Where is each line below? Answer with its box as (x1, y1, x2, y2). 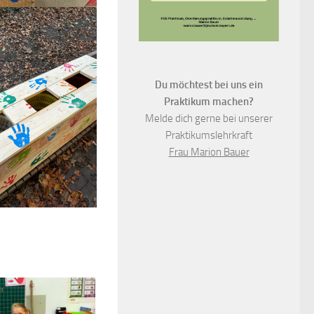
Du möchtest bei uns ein (155, 78, 263, 92)
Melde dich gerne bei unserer (145, 112, 273, 125)
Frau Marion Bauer (168, 146, 250, 159)
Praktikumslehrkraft (165, 129, 252, 142)
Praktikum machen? (164, 95, 254, 109)
